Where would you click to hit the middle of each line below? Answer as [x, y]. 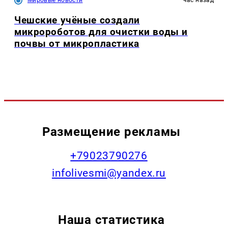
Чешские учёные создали [77, 20]
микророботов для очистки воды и [101, 32]
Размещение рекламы [111, 131]
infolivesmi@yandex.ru [109, 173]
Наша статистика [111, 219]
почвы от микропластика [77, 44]
